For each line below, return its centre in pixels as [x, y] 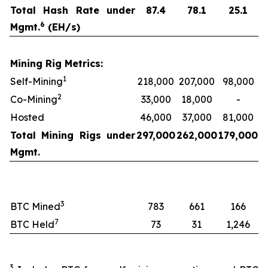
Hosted [27, 117]
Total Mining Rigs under [73, 135]
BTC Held [32, 224]
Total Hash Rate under [73, 10]
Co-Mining [34, 99]
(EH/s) [63, 27]
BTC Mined [35, 206]
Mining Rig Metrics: [57, 63]
